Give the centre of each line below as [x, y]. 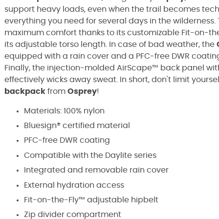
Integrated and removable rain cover [96, 170]
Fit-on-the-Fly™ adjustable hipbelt [91, 200]
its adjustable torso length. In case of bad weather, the [110, 44]
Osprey [82, 91]
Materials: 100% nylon [64, 111]
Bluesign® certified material [77, 125]
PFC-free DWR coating [67, 141]
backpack [25, 91]
